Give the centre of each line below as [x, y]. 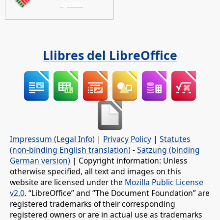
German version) [40, 160]
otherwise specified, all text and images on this [96, 171]
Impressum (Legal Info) [52, 139]
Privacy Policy [127, 139]
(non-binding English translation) [70, 150]
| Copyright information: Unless [129, 160]
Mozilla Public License [164, 182]
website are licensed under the [67, 182]
